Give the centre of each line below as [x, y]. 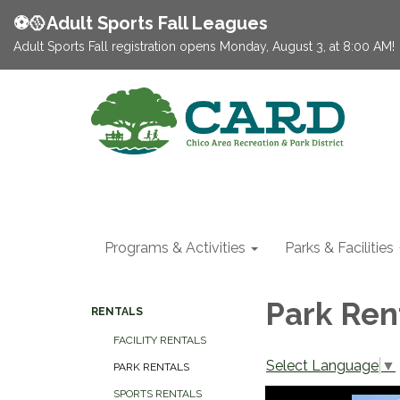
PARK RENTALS [151, 367]
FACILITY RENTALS [160, 340]
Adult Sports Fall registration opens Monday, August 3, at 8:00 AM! [204, 46]
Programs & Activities [175, 248]
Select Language [322, 365]
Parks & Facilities [339, 248]
